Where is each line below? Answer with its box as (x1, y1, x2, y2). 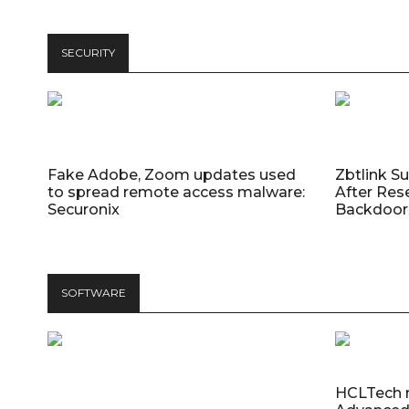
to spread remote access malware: (47, 183, 305, 201)
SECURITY (61, 45, 115, 59)
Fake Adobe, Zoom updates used (47, 165, 296, 184)
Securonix (47, 200, 120, 218)
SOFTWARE (61, 285, 126, 299)
